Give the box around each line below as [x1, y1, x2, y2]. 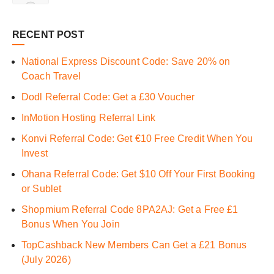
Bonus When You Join [21, 219, 120, 230]
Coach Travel [21, 71, 81, 82]
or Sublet [21, 183, 62, 194]
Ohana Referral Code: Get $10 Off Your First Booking [21, 169, 256, 180]
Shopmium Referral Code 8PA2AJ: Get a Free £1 [21, 204, 239, 215]
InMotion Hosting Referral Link [21, 113, 156, 124]
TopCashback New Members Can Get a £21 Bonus [21, 240, 247, 251]
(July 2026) [21, 254, 71, 265]
